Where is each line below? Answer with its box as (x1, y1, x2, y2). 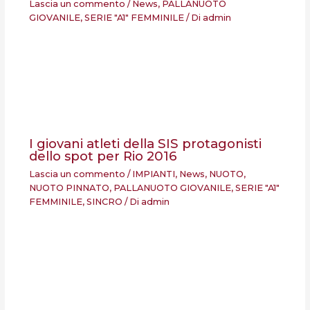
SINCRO (86, 196, 122, 207)
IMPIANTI (131, 168, 175, 179)
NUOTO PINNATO (28, 182, 109, 193)
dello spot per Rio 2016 (28, 148, 177, 165)
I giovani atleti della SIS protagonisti (28, 136, 262, 152)
